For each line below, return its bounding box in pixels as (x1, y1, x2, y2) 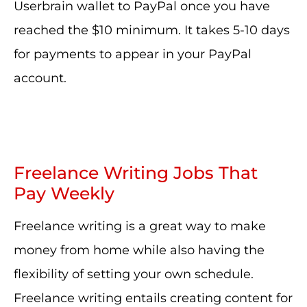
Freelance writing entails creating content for (14, 291, 293, 306)
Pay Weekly (14, 183, 114, 204)
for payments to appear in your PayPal (14, 47, 251, 62)
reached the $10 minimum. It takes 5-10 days (14, 23, 290, 38)
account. (14, 71, 66, 86)
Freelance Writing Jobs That (14, 162, 258, 183)
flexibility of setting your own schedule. (14, 267, 254, 282)
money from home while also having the (14, 243, 265, 258)
